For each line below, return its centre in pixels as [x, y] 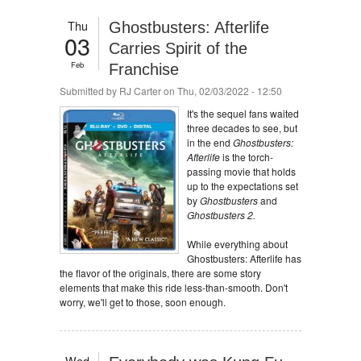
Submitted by [89, 91]
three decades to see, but [242, 128]
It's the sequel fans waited [243, 113]
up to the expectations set [243, 186]
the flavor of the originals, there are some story [160, 273]
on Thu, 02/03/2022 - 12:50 [222, 91]
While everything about [237, 244]
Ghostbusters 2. [221, 215]
